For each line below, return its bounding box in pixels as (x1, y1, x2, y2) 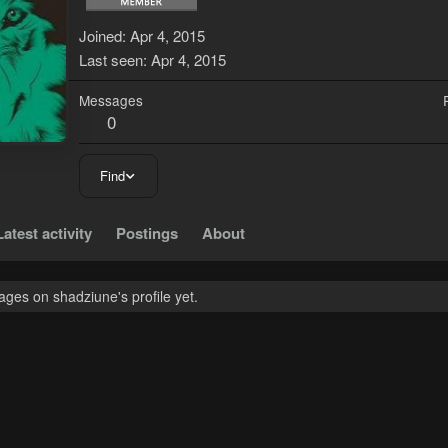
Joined (79, 25, 122, 47)
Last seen (79, 49, 143, 71)
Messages (79, 90, 143, 111)
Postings (116, 222, 178, 245)
